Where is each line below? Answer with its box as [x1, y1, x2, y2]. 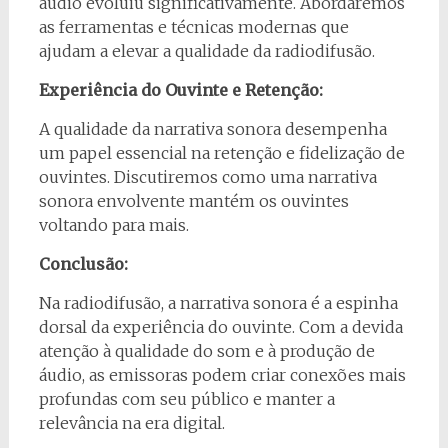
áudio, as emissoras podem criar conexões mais [38, 364, 406, 385]
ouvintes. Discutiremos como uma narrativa [38, 166, 377, 187]
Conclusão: [38, 253, 128, 274]
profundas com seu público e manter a [38, 388, 335, 409]
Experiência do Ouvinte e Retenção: [38, 79, 323, 100]
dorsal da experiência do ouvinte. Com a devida [38, 316, 403, 337]
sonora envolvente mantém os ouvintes [38, 190, 349, 211]
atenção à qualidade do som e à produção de [38, 340, 375, 361]
